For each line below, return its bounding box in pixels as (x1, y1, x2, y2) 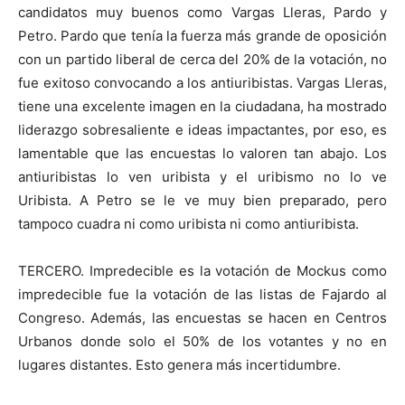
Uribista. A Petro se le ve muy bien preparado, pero (18, 192, 387, 209)
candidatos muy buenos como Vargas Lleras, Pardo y (18, 4, 387, 21)
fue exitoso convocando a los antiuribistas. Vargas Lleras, (18, 74, 387, 91)
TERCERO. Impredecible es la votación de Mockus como (18, 262, 387, 279)
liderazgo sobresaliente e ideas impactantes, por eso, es (18, 121, 387, 138)
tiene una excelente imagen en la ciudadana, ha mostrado (18, 98, 387, 115)
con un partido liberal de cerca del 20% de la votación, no (18, 51, 387, 68)
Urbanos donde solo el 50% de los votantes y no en (18, 333, 387, 350)
